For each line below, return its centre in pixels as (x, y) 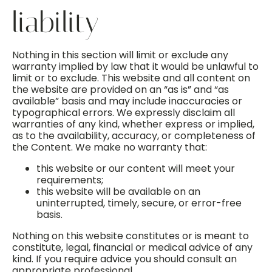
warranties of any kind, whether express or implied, (133, 124)
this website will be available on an (118, 192)
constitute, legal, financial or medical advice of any (132, 247)
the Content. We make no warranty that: (110, 147)
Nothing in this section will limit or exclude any (120, 55)
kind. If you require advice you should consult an (124, 259)
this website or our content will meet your (136, 168)
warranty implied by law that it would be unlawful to (135, 66)
